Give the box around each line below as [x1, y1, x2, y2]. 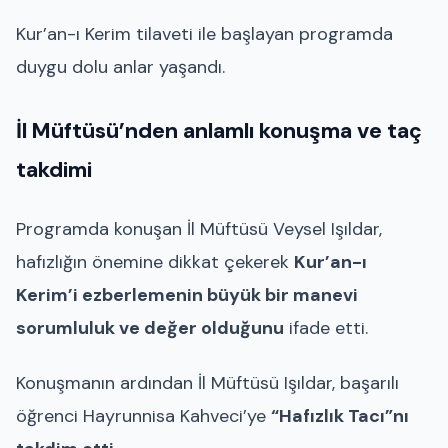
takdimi [16, 156, 92, 185]
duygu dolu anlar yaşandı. [16, 55, 225, 80]
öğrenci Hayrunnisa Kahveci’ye [16, 404, 271, 429]
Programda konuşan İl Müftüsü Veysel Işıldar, [16, 216, 382, 241]
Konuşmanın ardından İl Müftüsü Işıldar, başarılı [16, 371, 399, 396]
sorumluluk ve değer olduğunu [16, 315, 284, 340]
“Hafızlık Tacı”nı [271, 404, 409, 429]
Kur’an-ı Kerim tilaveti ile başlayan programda [16, 22, 393, 47]
